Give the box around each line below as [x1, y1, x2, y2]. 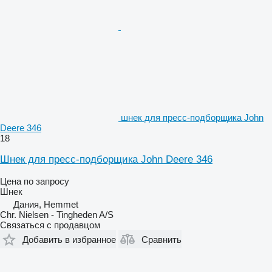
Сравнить [141, 234, 182, 245]
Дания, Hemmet [13, 199, 78, 209]
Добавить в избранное [22, 234, 116, 245]
